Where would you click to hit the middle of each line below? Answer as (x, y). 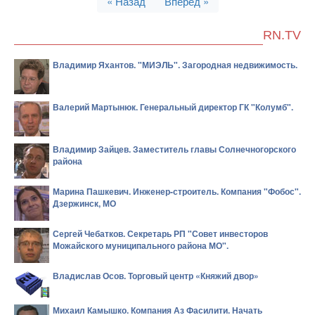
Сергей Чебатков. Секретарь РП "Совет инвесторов (160, 233)
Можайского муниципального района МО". (141, 245)
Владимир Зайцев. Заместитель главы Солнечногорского (174, 149)
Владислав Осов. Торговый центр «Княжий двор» (156, 276)
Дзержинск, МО (84, 203)
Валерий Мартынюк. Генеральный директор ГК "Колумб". (173, 107)
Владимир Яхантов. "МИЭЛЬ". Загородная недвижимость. (175, 65)
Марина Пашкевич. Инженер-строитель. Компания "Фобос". (177, 191)
